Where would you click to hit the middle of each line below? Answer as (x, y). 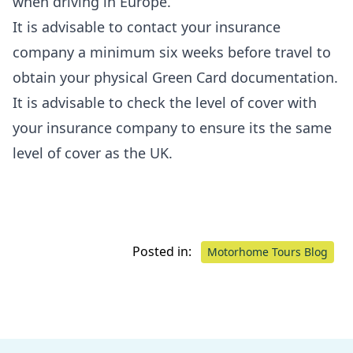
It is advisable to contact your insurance (147, 27)
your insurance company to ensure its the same (172, 128)
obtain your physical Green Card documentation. (175, 77)
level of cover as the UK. (93, 153)
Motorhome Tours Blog (268, 252)
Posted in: (163, 251)
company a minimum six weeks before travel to (172, 52)
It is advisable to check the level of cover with (165, 102)
